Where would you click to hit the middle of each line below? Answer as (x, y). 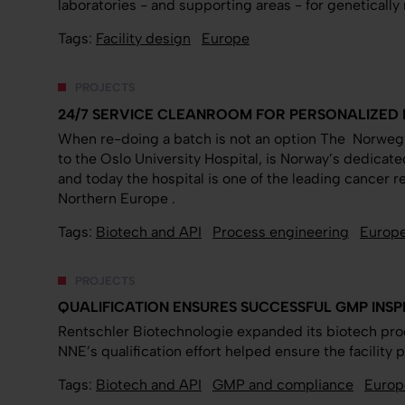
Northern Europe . (117, 198)
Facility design (143, 38)
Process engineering (281, 231)
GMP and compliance (283, 385)
